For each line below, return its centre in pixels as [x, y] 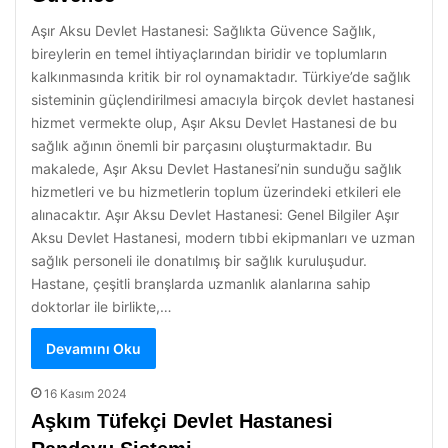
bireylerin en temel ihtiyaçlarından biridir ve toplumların [209, 53]
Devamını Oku [93, 348]
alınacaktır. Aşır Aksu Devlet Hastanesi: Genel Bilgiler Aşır [215, 214]
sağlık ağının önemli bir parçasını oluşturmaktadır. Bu [201, 145]
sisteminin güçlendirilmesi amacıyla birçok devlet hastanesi [222, 99]
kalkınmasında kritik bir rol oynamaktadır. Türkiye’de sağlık [221, 76]
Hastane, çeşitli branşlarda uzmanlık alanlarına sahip [201, 283]
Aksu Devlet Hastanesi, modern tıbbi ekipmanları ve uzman [223, 237]
